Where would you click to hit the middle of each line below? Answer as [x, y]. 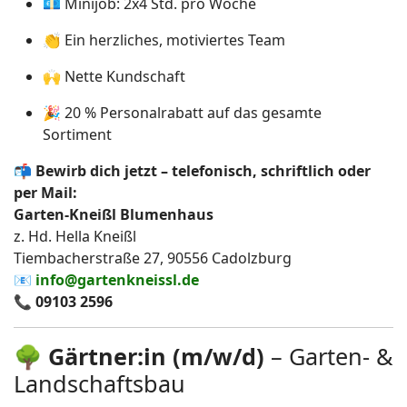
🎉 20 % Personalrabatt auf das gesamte [182, 113]
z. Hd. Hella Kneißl [75, 236]
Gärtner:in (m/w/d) [156, 356]
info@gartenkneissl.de [117, 280]
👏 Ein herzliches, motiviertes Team [164, 40]
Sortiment [77, 134]
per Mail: [45, 193]
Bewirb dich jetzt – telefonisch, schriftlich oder [203, 171]
